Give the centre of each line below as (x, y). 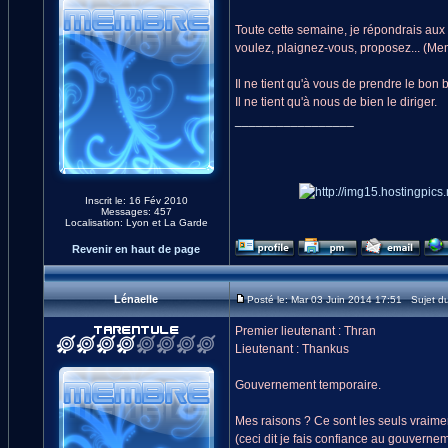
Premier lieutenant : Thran (305, 331)
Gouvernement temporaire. (307, 385)
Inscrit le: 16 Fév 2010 (136, 200)
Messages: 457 (136, 211)
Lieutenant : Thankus (291, 349)
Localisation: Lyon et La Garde (136, 222)
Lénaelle (136, 299)
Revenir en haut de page (136, 249)
